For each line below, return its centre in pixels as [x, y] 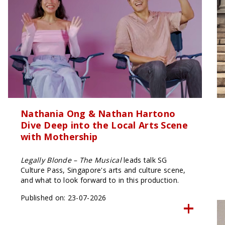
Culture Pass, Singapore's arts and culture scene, [103, 170]
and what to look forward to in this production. [101, 180]
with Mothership [59, 136]
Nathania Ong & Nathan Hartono [98, 113]
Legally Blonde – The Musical [72, 160]
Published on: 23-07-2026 [63, 197]
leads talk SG [145, 160]
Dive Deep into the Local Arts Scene [104, 125]
